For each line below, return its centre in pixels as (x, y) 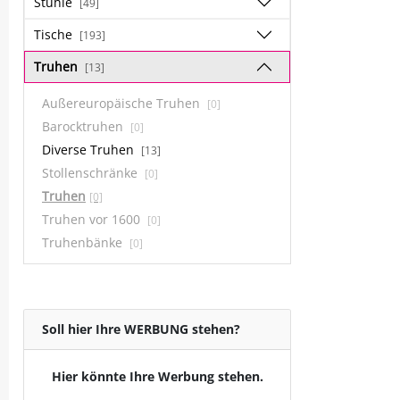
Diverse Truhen (90, 150)
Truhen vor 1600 (93, 219)
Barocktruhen (84, 126)
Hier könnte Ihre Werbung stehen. (157, 376)
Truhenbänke (84, 242)
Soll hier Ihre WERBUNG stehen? (141, 329)
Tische (55, 34)
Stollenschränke (92, 173)
